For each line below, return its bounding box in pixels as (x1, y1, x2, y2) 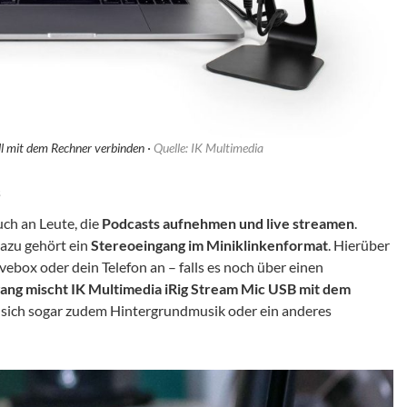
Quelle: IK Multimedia (153, 140, 263, 156)
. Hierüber (328, 236, 390, 254)
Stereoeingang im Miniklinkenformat (91, 236, 328, 254)
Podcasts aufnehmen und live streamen (102, 214, 354, 233)
